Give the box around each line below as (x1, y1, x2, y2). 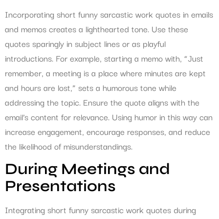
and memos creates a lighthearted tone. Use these (5, 22, 188, 35)
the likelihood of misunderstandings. (5, 139, 132, 153)
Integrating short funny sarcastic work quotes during (5, 203, 196, 217)
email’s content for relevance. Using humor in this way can (5, 109, 213, 123)
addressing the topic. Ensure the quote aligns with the (5, 95, 199, 109)
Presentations (5, 176, 116, 196)
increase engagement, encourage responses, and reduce (5, 124, 210, 138)
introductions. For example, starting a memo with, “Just (5, 51, 203, 65)
